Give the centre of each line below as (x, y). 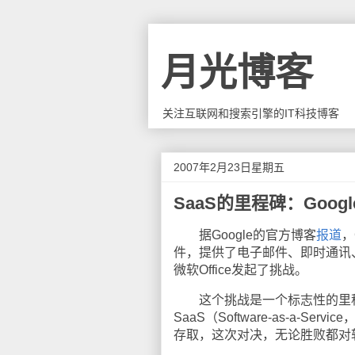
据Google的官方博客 (245, 235)
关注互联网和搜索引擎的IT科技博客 (251, 113)
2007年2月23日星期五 (229, 167)
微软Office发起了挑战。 (240, 270)
